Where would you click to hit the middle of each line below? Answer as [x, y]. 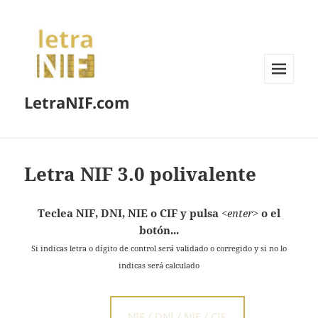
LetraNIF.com [77, 103]
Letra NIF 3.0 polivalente [141, 174]
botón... [159, 230]
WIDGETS [284, 113]
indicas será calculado [159, 265]
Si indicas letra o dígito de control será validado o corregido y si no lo [159, 248]
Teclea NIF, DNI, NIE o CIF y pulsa [128, 213]
